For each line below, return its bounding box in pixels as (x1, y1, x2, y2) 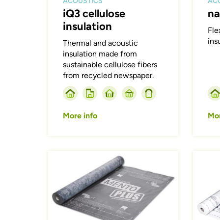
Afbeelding (48, 151, 87, 161)
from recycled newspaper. (63, 71, 154, 81)
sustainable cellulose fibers (63, 60, 158, 70)
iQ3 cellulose (63, 7, 126, 21)
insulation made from (63, 49, 137, 59)
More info (63, 111, 98, 121)
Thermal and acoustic (63, 38, 138, 48)
